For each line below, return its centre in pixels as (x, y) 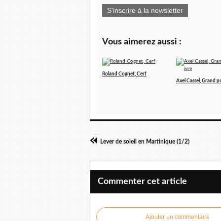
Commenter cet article (142, 182)
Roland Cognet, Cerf (124, 74)
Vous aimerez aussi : (142, 42)
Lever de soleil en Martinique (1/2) (145, 142)
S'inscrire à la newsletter (145, 11)
